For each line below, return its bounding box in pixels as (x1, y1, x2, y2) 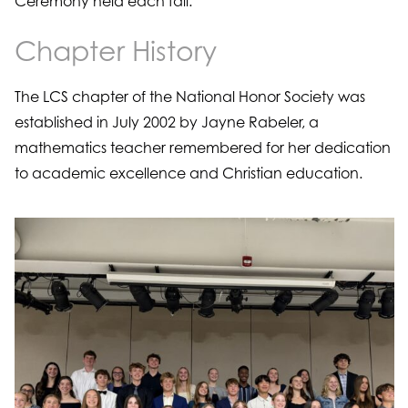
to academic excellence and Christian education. (14, 164, 366, 182)
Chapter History (14, 35, 217, 67)
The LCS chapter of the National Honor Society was (14, 87, 365, 106)
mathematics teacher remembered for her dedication (14, 138, 391, 157)
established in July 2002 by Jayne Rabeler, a (14, 113, 319, 131)
